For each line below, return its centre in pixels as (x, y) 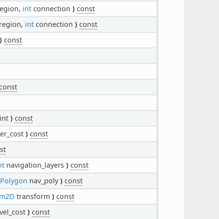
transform (33, 196)
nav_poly (44, 180)
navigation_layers (35, 165)
